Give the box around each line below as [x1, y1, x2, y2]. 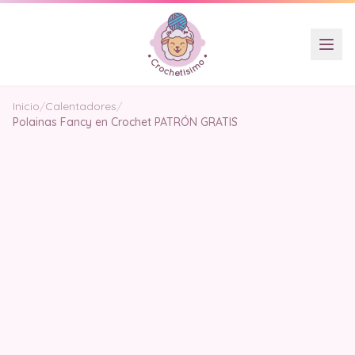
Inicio [13, 99, 40, 113]
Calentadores [45, 99, 116, 113]
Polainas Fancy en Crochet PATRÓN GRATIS [13, 115, 238, 129]
